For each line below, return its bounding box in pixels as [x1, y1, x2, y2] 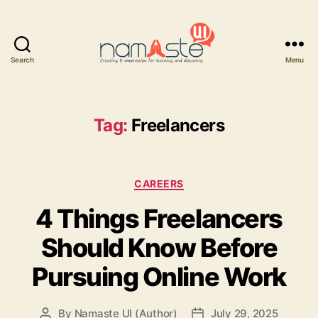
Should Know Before [40, 232, 278, 264]
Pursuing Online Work [32, 261, 286, 293]
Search [11, 55, 34, 64]
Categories [158, 172, 222, 188]
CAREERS [134, 177, 184, 190]
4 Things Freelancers [35, 203, 283, 235]
